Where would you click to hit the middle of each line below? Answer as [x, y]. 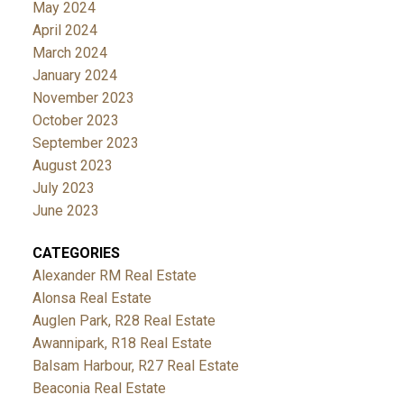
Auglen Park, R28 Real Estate [124, 320]
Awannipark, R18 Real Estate [122, 343]
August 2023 [72, 165]
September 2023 [85, 142]
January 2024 [74, 75]
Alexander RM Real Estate [114, 275]
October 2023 [75, 120]
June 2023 [65, 210]
